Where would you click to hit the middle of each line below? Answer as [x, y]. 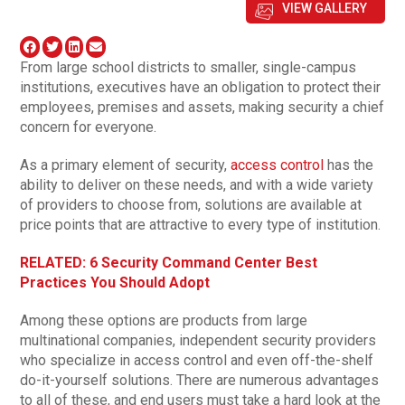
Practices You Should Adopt [115, 282]
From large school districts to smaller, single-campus [188, 67]
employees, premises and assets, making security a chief [202, 107]
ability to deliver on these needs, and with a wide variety [197, 184]
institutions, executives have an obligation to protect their [201, 87]
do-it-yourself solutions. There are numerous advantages [200, 380]
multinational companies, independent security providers [198, 340]
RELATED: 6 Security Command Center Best [169, 262]
